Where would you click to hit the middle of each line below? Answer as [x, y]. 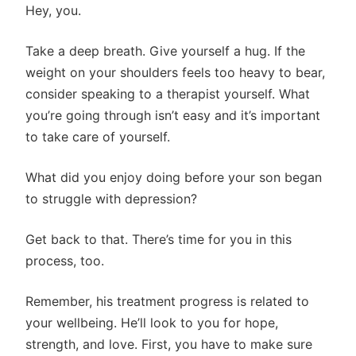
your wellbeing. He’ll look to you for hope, [152, 323]
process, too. [65, 261]
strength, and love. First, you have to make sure [169, 344]
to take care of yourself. [98, 137]
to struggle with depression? [111, 199]
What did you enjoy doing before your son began [174, 177]
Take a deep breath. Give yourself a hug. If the [165, 51]
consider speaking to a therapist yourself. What [168, 94]
